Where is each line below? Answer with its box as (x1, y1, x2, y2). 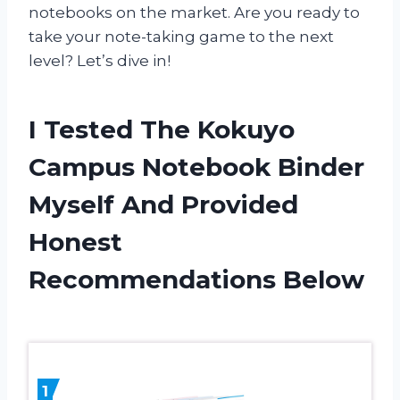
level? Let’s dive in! (29, 51, 171, 70)
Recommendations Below (29, 263, 364, 295)
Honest (29, 226, 122, 257)
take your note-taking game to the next (29, 27, 334, 46)
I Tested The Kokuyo (29, 113, 295, 145)
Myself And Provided (29, 188, 298, 220)
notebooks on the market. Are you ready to (29, 3, 360, 21)
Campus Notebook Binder (29, 151, 364, 182)
